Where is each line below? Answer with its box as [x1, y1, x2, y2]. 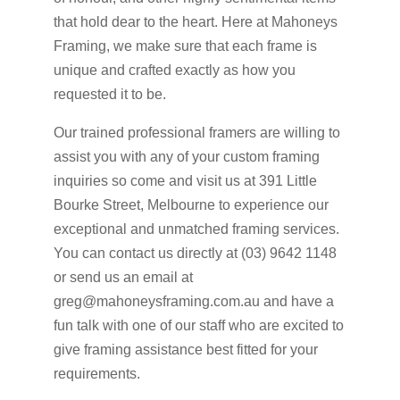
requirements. [53, 365, 140, 381]
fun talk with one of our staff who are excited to [53, 317, 344, 333]
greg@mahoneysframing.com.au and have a [53, 293, 334, 309]
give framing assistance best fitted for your [53, 341, 318, 357]
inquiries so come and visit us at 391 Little [53, 172, 317, 188]
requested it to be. [53, 86, 166, 102]
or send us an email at [53, 269, 193, 285]
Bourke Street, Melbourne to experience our [53, 196, 329, 212]
